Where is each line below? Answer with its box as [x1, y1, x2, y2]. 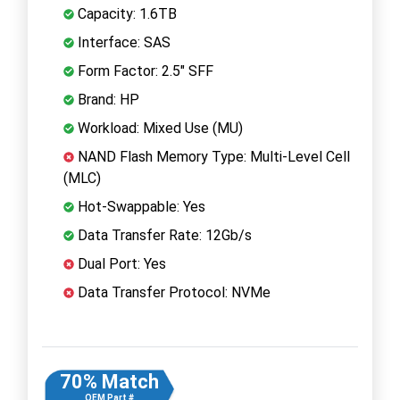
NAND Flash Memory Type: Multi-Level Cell [74, 147, 350, 165]
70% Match [59, 370, 159, 393]
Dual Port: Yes [74, 254, 166, 272]
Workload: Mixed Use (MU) [74, 119, 243, 137]
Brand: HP [74, 90, 139, 108]
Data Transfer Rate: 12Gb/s [74, 226, 252, 244]
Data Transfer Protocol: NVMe [74, 283, 271, 301]
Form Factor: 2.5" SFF [74, 62, 213, 79]
